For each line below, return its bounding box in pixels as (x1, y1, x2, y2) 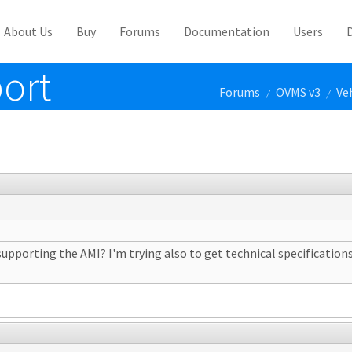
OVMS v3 (276, 84, 321, 100)
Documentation (184, 24, 269, 39)
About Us (4, 24, 53, 39)
